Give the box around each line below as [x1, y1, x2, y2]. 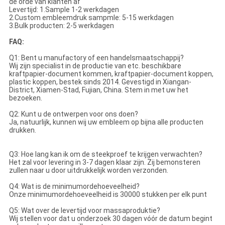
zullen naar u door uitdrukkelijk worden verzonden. [9, 166, 168, 174]
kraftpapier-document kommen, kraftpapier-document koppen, [9, 69, 213, 78]
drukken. [9, 126, 36, 134]
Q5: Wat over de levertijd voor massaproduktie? [9, 206, 160, 214]
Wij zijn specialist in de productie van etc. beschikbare [9, 61, 181, 70]
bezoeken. [9, 93, 42, 102]
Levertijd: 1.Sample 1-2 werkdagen [9, 5, 119, 14]
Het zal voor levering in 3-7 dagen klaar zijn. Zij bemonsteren [9, 158, 200, 166]
